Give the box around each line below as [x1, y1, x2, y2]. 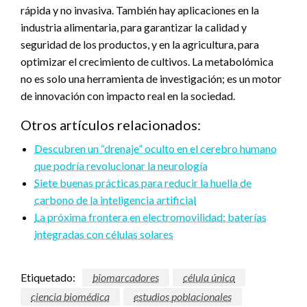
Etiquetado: [21, 270, 75, 284]
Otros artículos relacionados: [21, 116, 201, 133]
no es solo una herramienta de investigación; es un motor [21, 71, 282, 85]
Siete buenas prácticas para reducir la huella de [34, 175, 251, 189]
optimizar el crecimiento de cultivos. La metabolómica [21, 54, 273, 68]
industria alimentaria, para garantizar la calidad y [21, 20, 247, 34]
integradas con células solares [34, 227, 173, 241]
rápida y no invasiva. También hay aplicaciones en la [21, 3, 259, 16]
